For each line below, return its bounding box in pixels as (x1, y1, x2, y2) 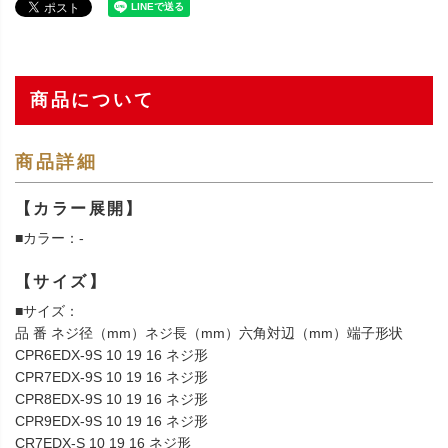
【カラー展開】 (15, 200, 144, 218)
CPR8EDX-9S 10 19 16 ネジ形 (15, 391, 208, 408)
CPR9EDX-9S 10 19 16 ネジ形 (15, 413, 208, 430)
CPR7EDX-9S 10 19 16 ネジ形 (15, 369, 208, 386)
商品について (30, 90, 155, 111)
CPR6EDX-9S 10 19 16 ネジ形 (15, 347, 208, 364)
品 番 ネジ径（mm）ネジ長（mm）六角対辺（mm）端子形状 (15, 325, 403, 342)
